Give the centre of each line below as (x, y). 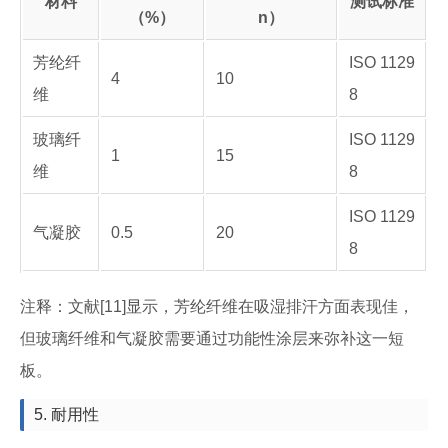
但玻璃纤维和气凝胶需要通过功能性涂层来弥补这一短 (212, 338)
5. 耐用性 (66, 414)
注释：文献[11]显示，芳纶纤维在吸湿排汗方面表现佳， (217, 306)
